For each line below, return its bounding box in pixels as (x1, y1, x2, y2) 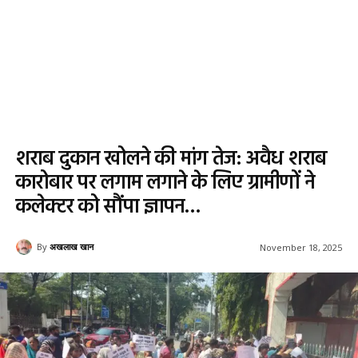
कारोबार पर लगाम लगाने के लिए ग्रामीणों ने (16, 168, 315, 201)
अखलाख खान (50, 241, 93, 253)
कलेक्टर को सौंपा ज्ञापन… (16, 192, 201, 225)
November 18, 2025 (260, 241, 342, 254)
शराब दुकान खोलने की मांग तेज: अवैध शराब (16, 144, 327, 177)
